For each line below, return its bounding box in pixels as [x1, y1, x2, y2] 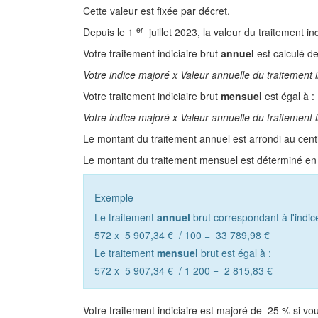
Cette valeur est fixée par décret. [83, 4, 230, 18]
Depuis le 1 [83, 25, 133, 39]
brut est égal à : [201, 246, 271, 260]
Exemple [94, 190, 133, 204]
